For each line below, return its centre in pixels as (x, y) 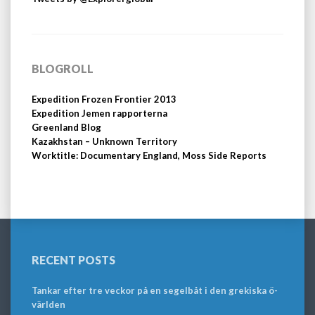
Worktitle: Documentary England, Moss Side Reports (149, 155)
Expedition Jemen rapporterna (99, 113)
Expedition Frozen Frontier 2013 (104, 99)
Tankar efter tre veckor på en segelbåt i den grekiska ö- (155, 290)
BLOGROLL (63, 68)
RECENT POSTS (73, 259)
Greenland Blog (66, 127)
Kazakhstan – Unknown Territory (104, 141)
